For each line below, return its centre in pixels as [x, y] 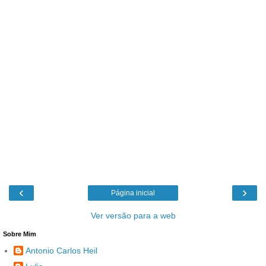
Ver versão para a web [133, 215]
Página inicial [133, 193]
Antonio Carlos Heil [61, 251]
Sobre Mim [20, 234]
